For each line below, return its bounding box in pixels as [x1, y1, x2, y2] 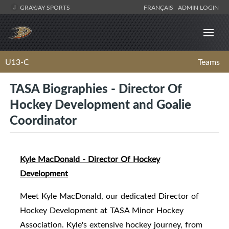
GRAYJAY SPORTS [18, 3, 70, 11]
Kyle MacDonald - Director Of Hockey [20, 153, 160, 165]
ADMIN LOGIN [178, 3, 219, 11]
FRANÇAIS [144, 3, 176, 11]
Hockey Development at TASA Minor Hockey [20, 204, 184, 216]
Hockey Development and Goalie [10, 95, 191, 113]
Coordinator [10, 111, 77, 129]
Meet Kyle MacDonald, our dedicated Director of [20, 190, 199, 202]
